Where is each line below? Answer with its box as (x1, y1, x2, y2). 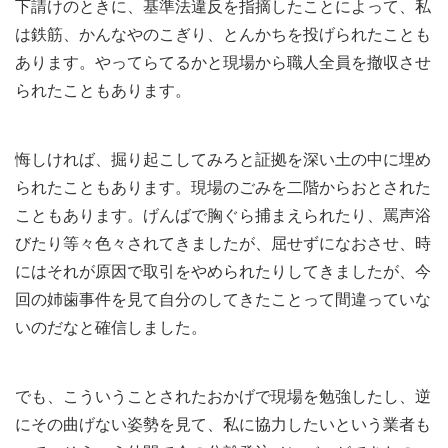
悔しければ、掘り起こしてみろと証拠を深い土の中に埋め (15, 151, 431, 169)
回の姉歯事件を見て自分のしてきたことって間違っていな (15, 291, 431, 309)
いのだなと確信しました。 (15, 319, 207, 337)
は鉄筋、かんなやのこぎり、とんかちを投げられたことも (15, 26, 431, 44)
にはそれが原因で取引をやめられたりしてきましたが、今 (15, 263, 431, 281)
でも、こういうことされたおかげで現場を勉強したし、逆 (15, 388, 431, 406)
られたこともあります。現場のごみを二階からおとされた (15, 179, 431, 197)
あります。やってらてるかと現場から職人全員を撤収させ (15, 54, 431, 72)
